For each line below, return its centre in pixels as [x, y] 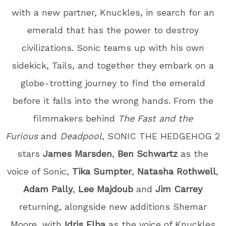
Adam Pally [48, 189]
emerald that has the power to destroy [113, 30]
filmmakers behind [76, 118]
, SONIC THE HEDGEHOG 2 [161, 136]
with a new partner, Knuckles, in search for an [113, 12]
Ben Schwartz [148, 153]
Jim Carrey [179, 189]
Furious [22, 136]
